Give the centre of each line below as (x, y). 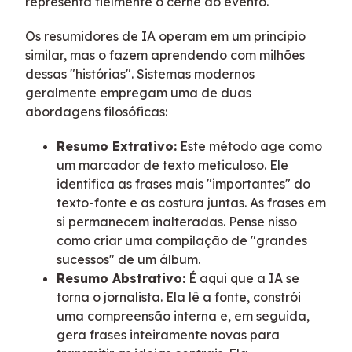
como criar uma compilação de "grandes (182, 240)
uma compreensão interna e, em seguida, (183, 315)
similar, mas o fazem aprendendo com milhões (165, 55)
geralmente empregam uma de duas (138, 92)
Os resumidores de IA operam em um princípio (165, 36)
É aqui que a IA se (242, 278)
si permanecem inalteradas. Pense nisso (177, 221)
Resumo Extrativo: (117, 146)
